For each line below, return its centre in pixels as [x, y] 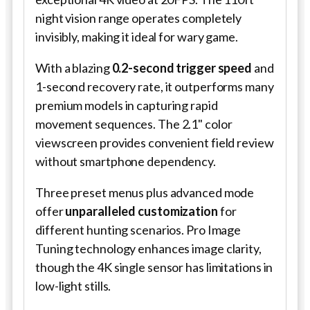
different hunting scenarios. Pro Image [138, 229]
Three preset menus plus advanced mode [145, 192]
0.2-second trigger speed [182, 67]
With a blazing [74, 67]
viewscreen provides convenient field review [155, 142]
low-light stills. [73, 285]
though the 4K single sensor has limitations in [154, 267]
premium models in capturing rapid [127, 105]
